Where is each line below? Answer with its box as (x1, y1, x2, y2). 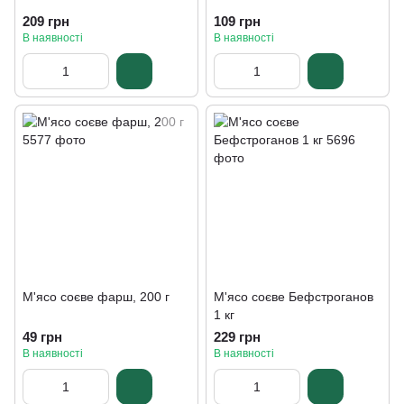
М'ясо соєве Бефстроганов (214, 289, 373, 304)
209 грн (23, 14, 69, 29)
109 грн (214, 14, 261, 29)
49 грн (23, 329, 62, 344)
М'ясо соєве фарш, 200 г (23, 289, 170, 304)
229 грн (214, 329, 261, 344)
